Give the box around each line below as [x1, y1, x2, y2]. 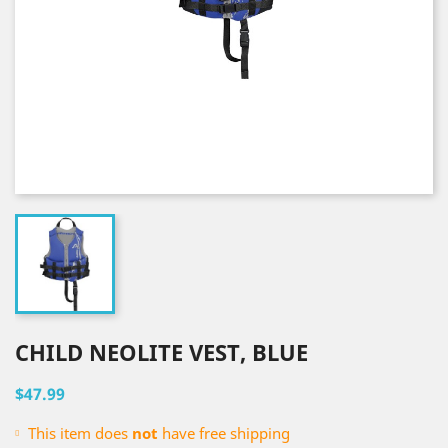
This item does [20, 423, 132, 443]
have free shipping [158, 423, 290, 443]
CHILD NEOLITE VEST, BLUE [15, 337, 308, 367]
